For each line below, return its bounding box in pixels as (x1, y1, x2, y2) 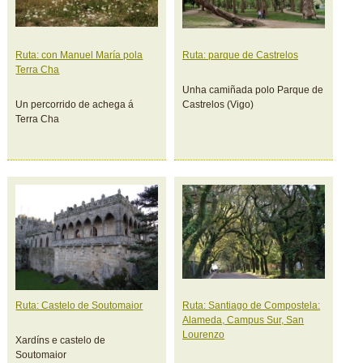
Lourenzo (182, 329, 225, 340)
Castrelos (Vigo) (182, 99, 254, 110)
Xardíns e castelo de (15, 335, 106, 346)
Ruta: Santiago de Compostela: (182, 300, 321, 311)
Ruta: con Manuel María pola (15, 49, 143, 61)
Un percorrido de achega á (15, 99, 135, 110)
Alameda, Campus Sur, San (182, 314, 305, 326)
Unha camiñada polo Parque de (182, 84, 324, 96)
